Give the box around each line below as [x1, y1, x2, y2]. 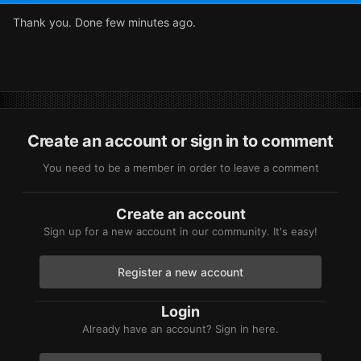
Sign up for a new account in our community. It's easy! [44, 225, 317, 239]
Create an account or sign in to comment [27, 131, 334, 151]
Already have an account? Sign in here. [82, 322, 279, 336]
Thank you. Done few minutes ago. [13, 15, 196, 30]
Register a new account [118, 265, 243, 280]
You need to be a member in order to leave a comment [42, 161, 319, 175]
